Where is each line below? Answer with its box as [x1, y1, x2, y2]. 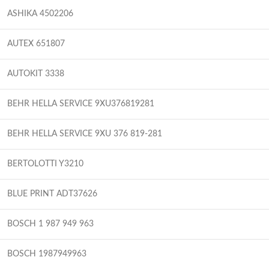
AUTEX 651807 [7, 39, 65, 48]
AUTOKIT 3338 [7, 69, 64, 78]
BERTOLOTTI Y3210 [7, 159, 83, 168]
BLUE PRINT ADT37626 [7, 189, 97, 198]
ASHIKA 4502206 [7, 9, 73, 18]
